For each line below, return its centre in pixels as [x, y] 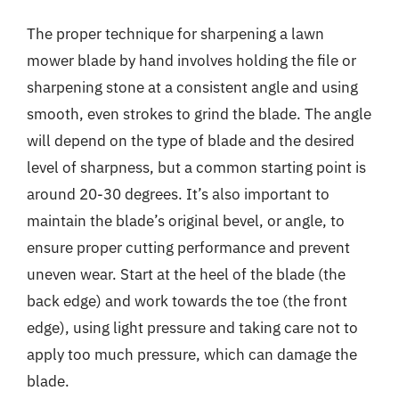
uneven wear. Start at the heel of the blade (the [186, 274]
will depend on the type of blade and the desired [191, 141]
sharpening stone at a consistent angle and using [192, 87]
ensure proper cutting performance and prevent [188, 248]
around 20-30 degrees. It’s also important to [178, 194]
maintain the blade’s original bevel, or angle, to [186, 221]
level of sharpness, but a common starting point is [196, 167]
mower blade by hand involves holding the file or [191, 61]
